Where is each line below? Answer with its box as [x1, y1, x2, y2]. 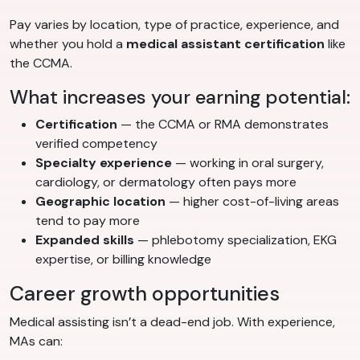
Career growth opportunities [10, 280, 280, 308]
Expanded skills [35, 231, 134, 249]
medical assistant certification [126, 35, 325, 53]
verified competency [35, 135, 157, 153]
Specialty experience [35, 154, 172, 172]
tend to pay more [35, 212, 140, 230]
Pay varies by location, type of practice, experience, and [10, 16, 339, 34]
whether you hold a [10, 35, 126, 53]
